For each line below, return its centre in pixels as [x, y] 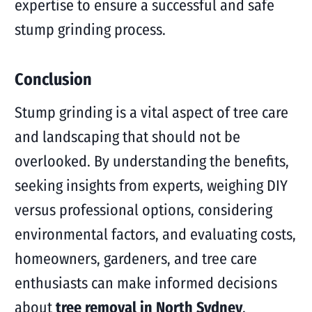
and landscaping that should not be [127, 137]
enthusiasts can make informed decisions [146, 283]
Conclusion [53, 79]
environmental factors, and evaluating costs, [155, 234]
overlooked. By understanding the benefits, [151, 161]
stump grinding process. [90, 30]
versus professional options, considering [143, 210]
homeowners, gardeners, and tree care [135, 259]
